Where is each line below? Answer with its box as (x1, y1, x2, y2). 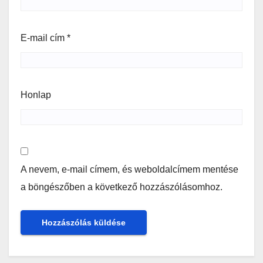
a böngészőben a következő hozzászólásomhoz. (21, 182, 222, 193)
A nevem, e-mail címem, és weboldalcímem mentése (21, 164, 238, 175)
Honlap (21, 90, 51, 100)
